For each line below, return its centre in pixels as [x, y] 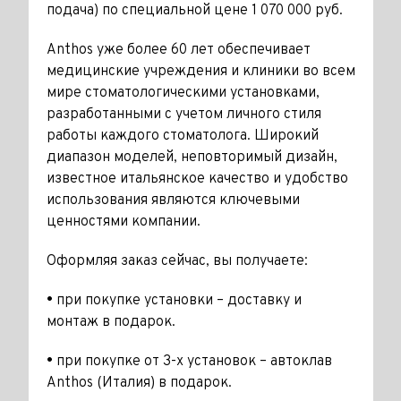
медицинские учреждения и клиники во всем [200, 72]
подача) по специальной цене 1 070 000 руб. [194, 11]
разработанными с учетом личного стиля [183, 115]
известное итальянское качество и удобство [197, 179]
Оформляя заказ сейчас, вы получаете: [177, 261]
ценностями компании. [123, 222]
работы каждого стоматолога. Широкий [182, 136]
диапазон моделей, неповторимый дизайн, [192, 158]
